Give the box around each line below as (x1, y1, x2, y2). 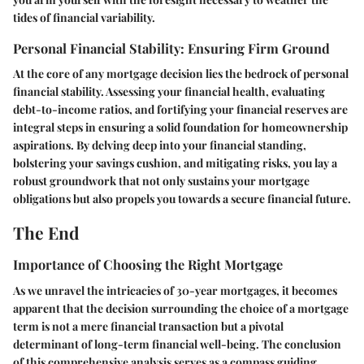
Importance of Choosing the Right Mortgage (13, 255, 283, 274)
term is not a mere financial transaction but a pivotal (13, 318, 284, 334)
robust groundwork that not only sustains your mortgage (13, 172, 310, 188)
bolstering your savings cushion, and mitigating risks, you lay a (13, 154, 337, 171)
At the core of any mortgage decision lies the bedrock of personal (13, 65, 349, 81)
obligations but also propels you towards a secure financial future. (13, 190, 351, 206)
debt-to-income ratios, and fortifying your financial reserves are (13, 101, 348, 117)
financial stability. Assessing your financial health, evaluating (13, 83, 325, 99)
